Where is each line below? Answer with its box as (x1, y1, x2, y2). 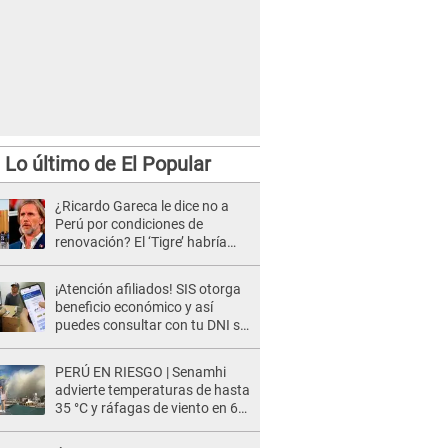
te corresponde (55, 335, 148, 351)
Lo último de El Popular (4, 152, 211, 176)
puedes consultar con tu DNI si (55, 317, 243, 333)
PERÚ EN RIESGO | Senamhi (55, 364, 226, 380)
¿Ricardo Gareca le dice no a (55, 198, 229, 214)
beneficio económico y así (55, 299, 213, 315)
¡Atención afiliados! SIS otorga (55, 281, 241, 297)
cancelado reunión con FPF (55, 252, 223, 268)
